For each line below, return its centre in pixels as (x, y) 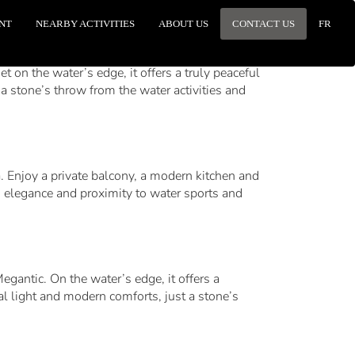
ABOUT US (183, 24)
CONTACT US (263, 24)
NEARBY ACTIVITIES (85, 24)
